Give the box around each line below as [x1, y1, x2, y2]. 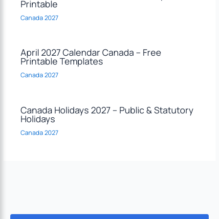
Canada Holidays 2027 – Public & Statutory [20, 104, 194, 116]
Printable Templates [20, 55, 103, 67]
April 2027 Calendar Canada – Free [20, 46, 161, 59]
